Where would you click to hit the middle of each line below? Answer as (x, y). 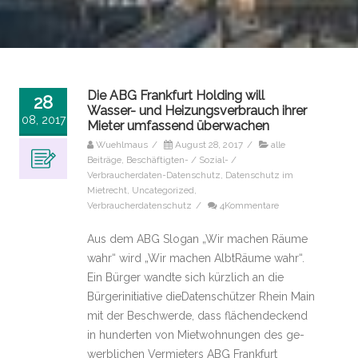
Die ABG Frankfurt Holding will (176, 95)
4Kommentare (249, 205)
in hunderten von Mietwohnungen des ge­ (196, 335)
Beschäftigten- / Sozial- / (181, 160)
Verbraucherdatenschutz (139, 205)
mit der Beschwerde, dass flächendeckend (197, 316)
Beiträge (104, 160)
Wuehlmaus (122, 145)
